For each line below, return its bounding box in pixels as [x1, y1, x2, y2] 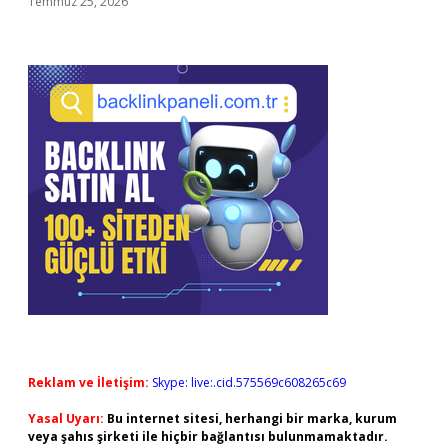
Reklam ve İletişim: [28, 374, 149, 391]
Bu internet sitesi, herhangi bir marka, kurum [107, 410, 397, 427]
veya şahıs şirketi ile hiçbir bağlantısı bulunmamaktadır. [28, 428, 388, 445]
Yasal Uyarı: [28, 410, 104, 427]
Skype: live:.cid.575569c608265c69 [152, 374, 346, 391]
